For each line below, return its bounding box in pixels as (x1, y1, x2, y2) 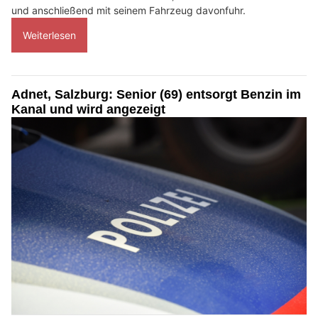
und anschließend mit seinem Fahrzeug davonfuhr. (11, 4, 246, 16)
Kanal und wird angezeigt (11, 102, 165, 116)
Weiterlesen (23, 28, 76, 41)
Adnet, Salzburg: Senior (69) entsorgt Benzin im (11, 87, 301, 102)
